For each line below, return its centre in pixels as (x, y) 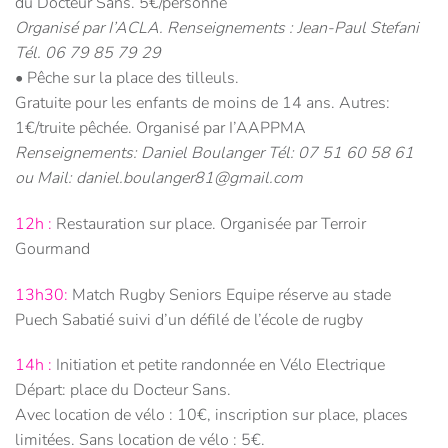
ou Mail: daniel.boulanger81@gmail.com (159, 178)
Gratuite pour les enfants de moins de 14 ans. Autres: (202, 103)
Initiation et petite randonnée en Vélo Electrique (218, 365)
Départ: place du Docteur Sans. (123, 390)
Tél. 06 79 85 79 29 (88, 53)
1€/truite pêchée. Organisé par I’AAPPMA (160, 128)
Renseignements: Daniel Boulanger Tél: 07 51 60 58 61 (214, 153)
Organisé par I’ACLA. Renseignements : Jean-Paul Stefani (217, 28)
